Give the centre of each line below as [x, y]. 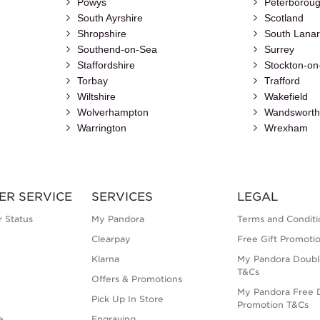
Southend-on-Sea [117, 50]
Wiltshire [96, 97]
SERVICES [122, 197]
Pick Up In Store [127, 299]
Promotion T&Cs [273, 305]
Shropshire [101, 34]
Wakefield [286, 97]
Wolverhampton [112, 112]
